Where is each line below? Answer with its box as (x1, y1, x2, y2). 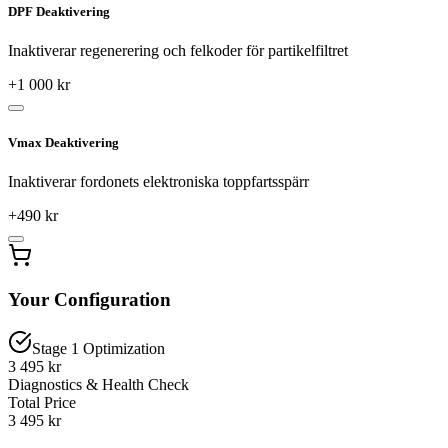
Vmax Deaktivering (8, 134, 119, 150)
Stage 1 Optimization (32, 340, 165, 358)
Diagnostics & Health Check (8, 376, 189, 394)
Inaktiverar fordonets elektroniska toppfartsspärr (8, 172, 309, 190)
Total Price (8, 394, 76, 412)
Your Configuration (8, 289, 171, 311)
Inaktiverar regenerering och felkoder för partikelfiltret (8, 42, 348, 60)
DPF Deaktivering (8, 4, 110, 20)
